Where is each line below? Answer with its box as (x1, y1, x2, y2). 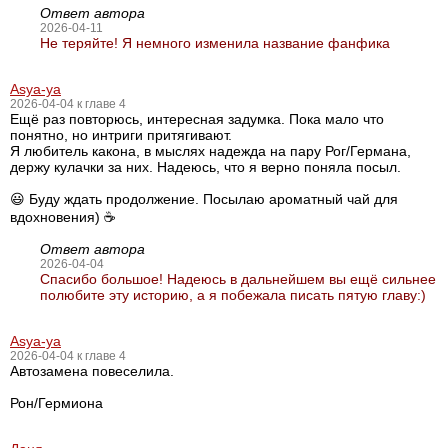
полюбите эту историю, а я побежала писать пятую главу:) (40, 287, 426, 303)
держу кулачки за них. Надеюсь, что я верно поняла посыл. (10, 159, 401, 175)
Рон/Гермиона (10, 395, 103, 411)
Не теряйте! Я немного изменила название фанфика (40, 35, 390, 51)
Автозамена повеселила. (10, 363, 174, 379)
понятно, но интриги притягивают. (10, 127, 232, 143)
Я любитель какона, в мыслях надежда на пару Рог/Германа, (10, 143, 411, 159)
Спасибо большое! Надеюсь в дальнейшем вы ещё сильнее (40, 271, 436, 287)
